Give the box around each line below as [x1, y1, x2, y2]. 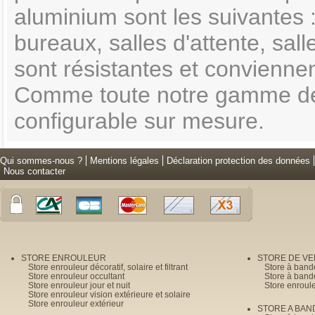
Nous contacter [4, 166, 65, 176]
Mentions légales [90, 155, 159, 166]
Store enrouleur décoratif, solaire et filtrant [28, 262, 188, 271]
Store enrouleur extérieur [28, 299, 124, 308]
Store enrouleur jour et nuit [28, 281, 130, 290]
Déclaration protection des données [167, 155, 310, 166]
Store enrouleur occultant [28, 271, 124, 281]
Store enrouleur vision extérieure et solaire [28, 290, 191, 299]
